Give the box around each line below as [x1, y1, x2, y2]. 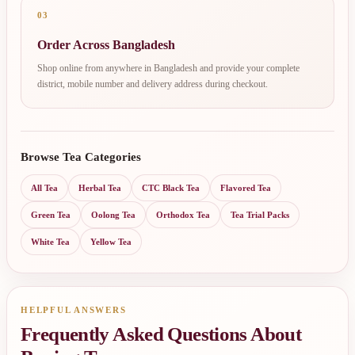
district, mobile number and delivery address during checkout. [37, 78, 268, 90]
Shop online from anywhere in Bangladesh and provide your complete [37, 63, 300, 74]
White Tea [31, 237, 70, 247]
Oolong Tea [91, 210, 136, 220]
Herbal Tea [78, 183, 121, 193]
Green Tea [31, 210, 71, 220]
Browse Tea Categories [21, 151, 141, 164]
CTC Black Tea [142, 183, 200, 193]
